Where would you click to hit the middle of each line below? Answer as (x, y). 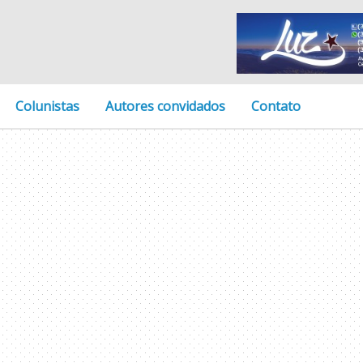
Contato (276, 106)
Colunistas (48, 106)
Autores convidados (166, 106)
